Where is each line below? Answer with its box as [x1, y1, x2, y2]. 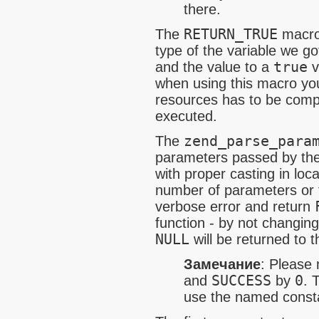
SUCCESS [211, 273, 271, 290]
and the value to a [155, 59, 273, 75]
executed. [155, 108, 217, 125]
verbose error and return [155, 199, 315, 215]
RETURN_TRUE [184, 26, 278, 43]
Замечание [184, 256, 261, 273]
